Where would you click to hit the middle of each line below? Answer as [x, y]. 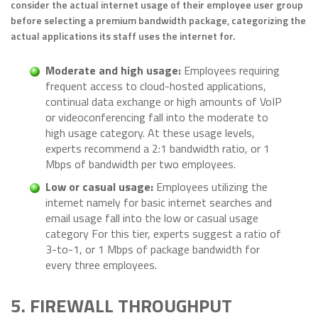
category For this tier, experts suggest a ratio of [163, 234]
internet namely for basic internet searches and [159, 203]
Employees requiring [232, 71]
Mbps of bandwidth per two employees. [141, 164]
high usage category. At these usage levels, [150, 133]
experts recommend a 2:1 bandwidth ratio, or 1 [158, 149]
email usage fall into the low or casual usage [152, 218]
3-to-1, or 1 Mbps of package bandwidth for [153, 250]
